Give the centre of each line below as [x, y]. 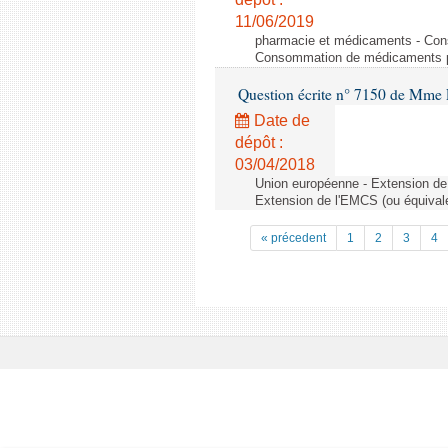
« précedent [293, 238]
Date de [280, 120]
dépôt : [259, 142]
